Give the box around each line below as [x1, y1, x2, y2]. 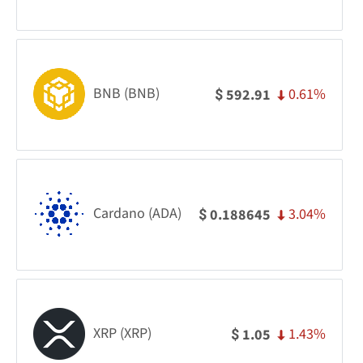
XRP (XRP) [93, 322, 152, 344]
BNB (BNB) [93, 83, 160, 104]
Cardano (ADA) [93, 203, 181, 224]
